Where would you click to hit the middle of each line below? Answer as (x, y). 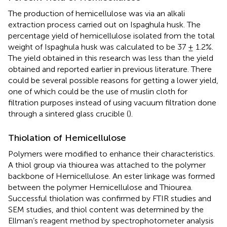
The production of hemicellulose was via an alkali (97, 14)
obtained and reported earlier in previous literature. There (110, 69)
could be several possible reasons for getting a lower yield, (113, 81)
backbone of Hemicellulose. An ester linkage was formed (111, 176)
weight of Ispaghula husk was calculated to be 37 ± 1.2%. (111, 47)
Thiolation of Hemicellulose (67, 138)
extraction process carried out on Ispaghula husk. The (104, 25)
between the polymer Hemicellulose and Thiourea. (100, 187)
